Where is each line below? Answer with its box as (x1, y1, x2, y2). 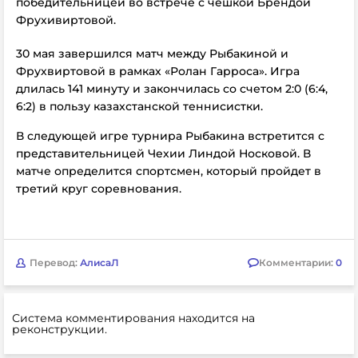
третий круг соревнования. (16, 181, 181, 196)
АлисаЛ (80, 256, 119, 268)
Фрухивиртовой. (16, 13, 116, 27)
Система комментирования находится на (12, 311, 255, 325)
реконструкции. (12, 322, 107, 336)
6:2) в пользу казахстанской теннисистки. (16, 99, 263, 113)
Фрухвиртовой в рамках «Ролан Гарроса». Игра (16, 64, 300, 78)
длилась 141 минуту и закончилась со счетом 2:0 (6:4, (16, 82, 328, 96)
